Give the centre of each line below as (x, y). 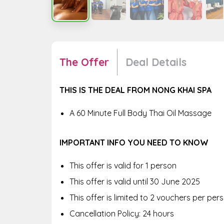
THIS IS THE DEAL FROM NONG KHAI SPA (135, 90)
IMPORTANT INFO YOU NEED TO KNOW (134, 142)
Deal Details (156, 62)
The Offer (84, 62)
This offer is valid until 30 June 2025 (135, 181)
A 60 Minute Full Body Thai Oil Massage (140, 113)
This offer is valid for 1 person (123, 165)
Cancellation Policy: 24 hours (122, 213)
